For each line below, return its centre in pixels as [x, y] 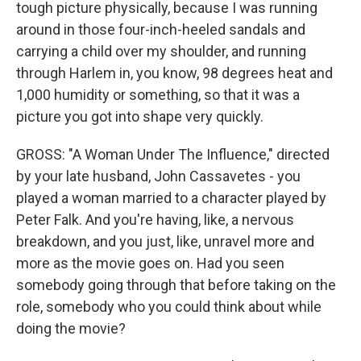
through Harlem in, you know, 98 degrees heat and [174, 73]
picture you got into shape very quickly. [140, 116]
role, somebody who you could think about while [169, 307]
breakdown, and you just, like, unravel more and [165, 241]
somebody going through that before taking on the [176, 285]
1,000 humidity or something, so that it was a [158, 95]
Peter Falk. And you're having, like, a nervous [155, 220]
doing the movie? [71, 328]
